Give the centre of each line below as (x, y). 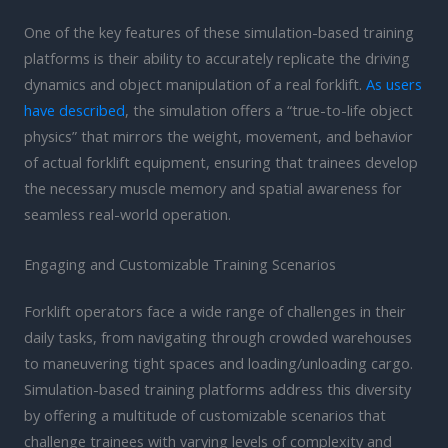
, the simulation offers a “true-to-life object (269, 110)
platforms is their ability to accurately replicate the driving (217, 58)
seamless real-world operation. (127, 214)
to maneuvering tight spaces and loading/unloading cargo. (218, 363)
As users (394, 84)
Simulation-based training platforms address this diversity (217, 389)
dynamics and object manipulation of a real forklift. (195, 84)
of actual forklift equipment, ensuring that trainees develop (221, 162)
